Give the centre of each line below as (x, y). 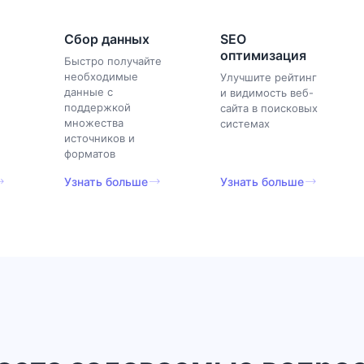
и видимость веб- (267, 92)
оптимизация (264, 55)
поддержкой (98, 107)
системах (245, 123)
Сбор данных (107, 39)
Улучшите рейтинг (269, 77)
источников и (100, 138)
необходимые (102, 76)
